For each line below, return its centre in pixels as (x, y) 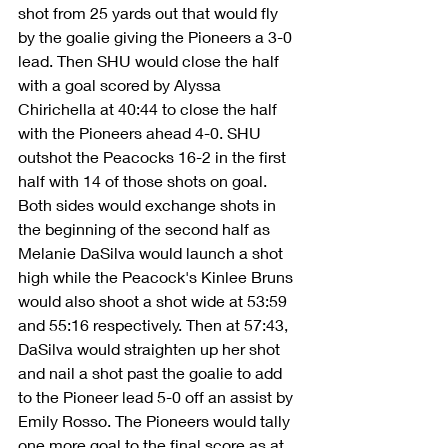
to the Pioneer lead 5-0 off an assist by (157, 396)
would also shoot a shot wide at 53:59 (154, 300)
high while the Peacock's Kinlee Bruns (157, 276)
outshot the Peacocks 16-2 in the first (154, 156)
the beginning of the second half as (146, 228)
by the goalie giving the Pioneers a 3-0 (157, 36)
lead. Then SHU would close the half (150, 60)
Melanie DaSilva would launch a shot (152, 252)
